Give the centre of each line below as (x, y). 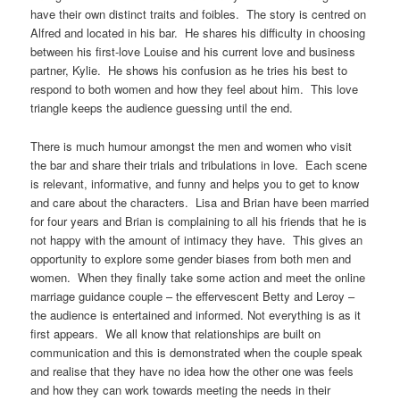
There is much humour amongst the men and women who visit (192, 146)
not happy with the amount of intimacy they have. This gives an (197, 239)
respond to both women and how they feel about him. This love (195, 89)
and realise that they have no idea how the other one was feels (192, 371)
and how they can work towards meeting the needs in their (181, 389)
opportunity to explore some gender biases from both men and (191, 258)
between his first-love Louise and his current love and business (193, 52)
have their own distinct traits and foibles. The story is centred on (199, 14)
